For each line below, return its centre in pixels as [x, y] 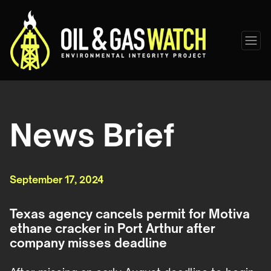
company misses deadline [88, 243]
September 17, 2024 [57, 180]
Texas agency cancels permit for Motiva [130, 214]
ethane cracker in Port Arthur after [113, 229]
